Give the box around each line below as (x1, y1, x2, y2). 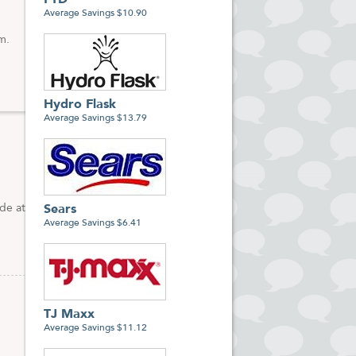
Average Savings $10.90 (44, 9, 147, 18)
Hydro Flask (44, 99, 116, 111)
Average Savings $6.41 (44, 219, 141, 228)
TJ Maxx (44, 308, 95, 321)
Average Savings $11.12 (44, 323, 147, 333)
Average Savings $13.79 (44, 114, 147, 123)
